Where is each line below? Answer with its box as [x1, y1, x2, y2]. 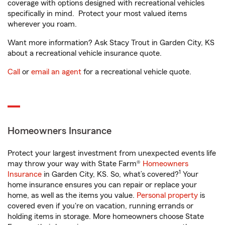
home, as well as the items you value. [8, 191, 137, 199]
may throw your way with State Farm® [8, 160, 143, 168]
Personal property [137, 191, 198, 199]
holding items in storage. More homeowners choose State [8, 212, 204, 220]
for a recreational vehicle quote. [81, 68, 191, 76]
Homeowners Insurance [8, 126, 111, 136]
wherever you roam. [8, 20, 77, 28]
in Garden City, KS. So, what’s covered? [42, 170, 179, 178]
